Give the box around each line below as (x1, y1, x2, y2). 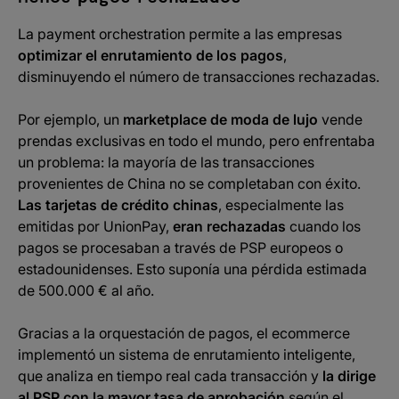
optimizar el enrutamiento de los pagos (18, 46, 283, 64)
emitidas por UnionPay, (18, 217, 173, 235)
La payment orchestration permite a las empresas (18, 25, 342, 43)
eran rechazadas (173, 217, 286, 235)
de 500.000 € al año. (18, 281, 158, 299)
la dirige (319, 367, 376, 385)
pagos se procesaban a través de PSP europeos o (18, 239, 343, 256)
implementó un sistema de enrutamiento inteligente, (18, 346, 355, 363)
